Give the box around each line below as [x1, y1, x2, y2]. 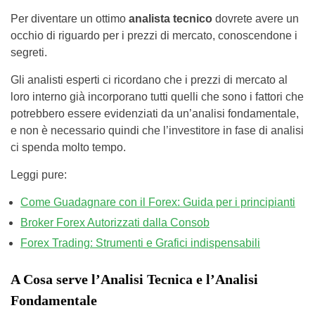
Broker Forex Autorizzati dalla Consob [20, 217, 210, 229]
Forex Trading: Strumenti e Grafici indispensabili [20, 237, 260, 249]
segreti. [11, 46, 47, 58]
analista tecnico [129, 13, 212, 25]
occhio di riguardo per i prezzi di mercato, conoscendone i [11, 30, 297, 41]
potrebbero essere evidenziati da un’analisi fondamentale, [11, 108, 299, 120]
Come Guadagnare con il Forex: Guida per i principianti [20, 196, 295, 208]
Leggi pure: [11, 169, 67, 181]
